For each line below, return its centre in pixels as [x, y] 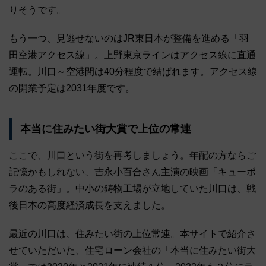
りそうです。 [37, 9]
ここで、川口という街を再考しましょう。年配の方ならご [132, 155]
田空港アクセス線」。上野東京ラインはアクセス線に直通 [132, 55]
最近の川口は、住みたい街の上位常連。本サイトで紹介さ [132, 233]
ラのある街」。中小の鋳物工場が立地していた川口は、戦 [132, 188]
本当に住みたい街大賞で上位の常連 [105, 129]
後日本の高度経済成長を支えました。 [90, 205]
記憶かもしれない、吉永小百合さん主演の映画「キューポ [132, 172]
